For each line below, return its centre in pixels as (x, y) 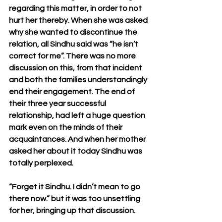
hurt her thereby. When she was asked (79, 20)
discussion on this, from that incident (76, 68)
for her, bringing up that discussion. (72, 211)
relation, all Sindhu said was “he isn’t (74, 44)
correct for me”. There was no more (73, 56)
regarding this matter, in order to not (76, 8)
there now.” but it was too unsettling (75, 199)
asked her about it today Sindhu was (76, 151)
